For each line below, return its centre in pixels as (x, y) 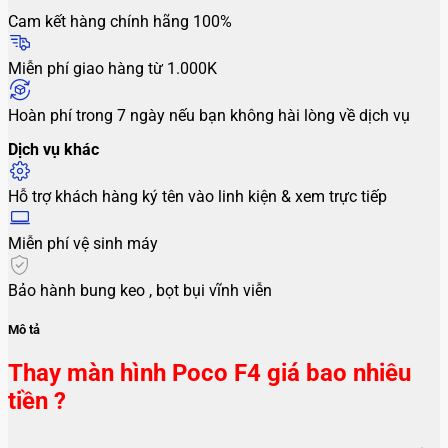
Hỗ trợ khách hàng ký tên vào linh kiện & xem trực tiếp (197, 196)
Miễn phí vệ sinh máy (83, 243)
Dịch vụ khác (53, 149)
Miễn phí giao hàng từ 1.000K (112, 68)
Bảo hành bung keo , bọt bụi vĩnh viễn (140, 290)
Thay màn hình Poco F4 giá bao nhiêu (209, 373)
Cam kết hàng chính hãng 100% (120, 21)
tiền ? (37, 401)
